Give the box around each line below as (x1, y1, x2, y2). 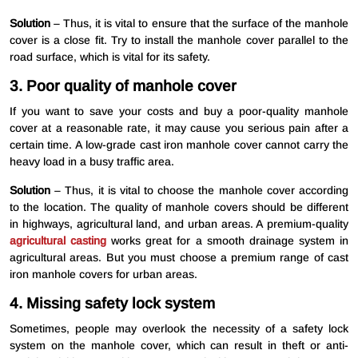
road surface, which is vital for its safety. (10, 50, 210, 64)
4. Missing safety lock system (10, 295, 215, 312)
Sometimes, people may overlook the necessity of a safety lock (10, 322, 348, 336)
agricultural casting (10, 234, 107, 248)
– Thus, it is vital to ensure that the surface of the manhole (50, 17, 348, 30)
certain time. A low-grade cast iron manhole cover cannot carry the (10, 138, 348, 152)
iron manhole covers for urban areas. (10, 268, 197, 281)
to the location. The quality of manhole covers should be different (10, 201, 348, 214)
